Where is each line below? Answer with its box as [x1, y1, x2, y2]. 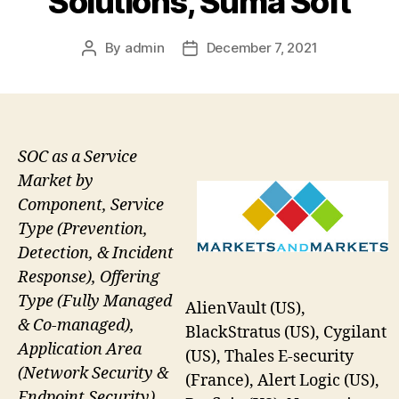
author [87, 59, 130, 77]
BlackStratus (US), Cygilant [185, 322, 387, 344]
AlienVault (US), [185, 298, 305, 320]
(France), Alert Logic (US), [185, 370, 379, 392]
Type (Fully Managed [18, 290, 172, 312]
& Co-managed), [18, 314, 134, 336]
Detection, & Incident [18, 242, 174, 264]
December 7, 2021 [206, 38, 318, 56]
